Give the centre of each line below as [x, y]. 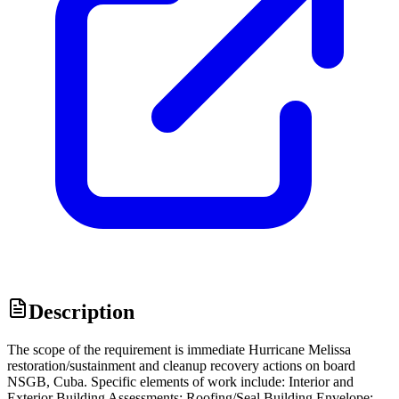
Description [81, 312]
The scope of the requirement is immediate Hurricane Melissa [179, 350]
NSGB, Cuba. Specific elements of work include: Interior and [180, 382]
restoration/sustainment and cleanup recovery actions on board [181, 366]
